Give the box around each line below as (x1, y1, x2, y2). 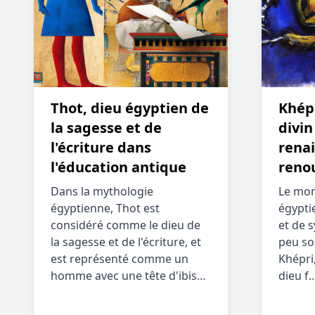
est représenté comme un (51, 251, 188, 266)
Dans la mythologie (51, 184, 153, 199)
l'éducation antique (51, 157, 186, 176)
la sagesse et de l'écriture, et (51, 234, 201, 250)
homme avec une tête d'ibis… (51, 268, 206, 283)
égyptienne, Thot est (51, 200, 160, 216)
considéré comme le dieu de (51, 217, 200, 233)
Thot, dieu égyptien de (51, 98, 209, 117)
